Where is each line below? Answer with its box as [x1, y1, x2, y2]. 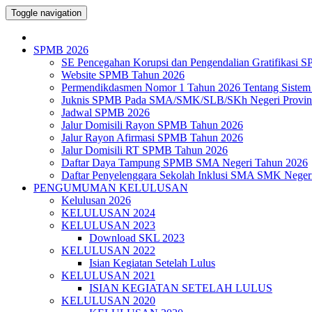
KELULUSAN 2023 [61, 219, 155, 231]
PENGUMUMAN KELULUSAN [33, 182, 188, 194]
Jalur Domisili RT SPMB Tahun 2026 [61, 144, 228, 156]
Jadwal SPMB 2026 [61, 107, 150, 118]
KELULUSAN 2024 [61, 207, 155, 219]
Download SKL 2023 [89, 232, 185, 244]
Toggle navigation [11, 8, 81, 18]
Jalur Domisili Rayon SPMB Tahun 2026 [61, 119, 243, 131]
